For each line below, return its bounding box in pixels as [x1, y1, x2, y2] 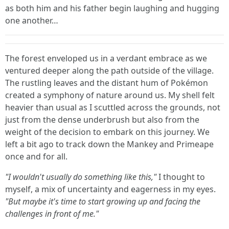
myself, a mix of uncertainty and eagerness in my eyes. [5, 184, 216, 195]
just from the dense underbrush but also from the [5, 114, 199, 125]
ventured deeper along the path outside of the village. [5, 65, 214, 76]
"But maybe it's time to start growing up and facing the [5, 196, 200, 207]
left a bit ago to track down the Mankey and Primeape [5, 139, 214, 150]
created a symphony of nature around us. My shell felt [5, 89, 215, 101]
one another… [5, 15, 58, 26]
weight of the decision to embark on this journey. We [5, 126, 210, 138]
